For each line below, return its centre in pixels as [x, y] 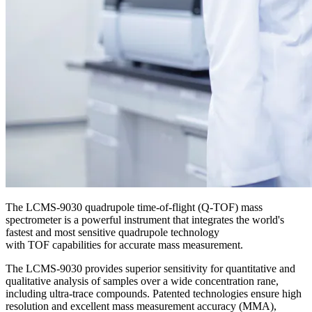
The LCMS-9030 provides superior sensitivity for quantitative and [150, 268]
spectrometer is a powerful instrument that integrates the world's [145, 219]
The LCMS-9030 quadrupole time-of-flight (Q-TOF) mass [134, 207]
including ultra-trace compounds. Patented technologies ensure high [154, 293]
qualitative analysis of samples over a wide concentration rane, [142, 281]
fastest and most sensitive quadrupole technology [112, 232]
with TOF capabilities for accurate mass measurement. [124, 244]
